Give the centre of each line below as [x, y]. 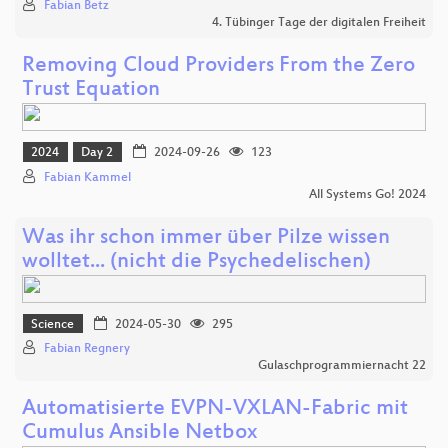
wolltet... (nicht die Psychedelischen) [196, 262]
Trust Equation [91, 91]
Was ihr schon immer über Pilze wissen [206, 238]
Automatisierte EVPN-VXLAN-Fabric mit [215, 410]
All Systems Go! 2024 [367, 194]
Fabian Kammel [87, 177]
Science [53, 325]
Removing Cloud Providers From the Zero [218, 67]
